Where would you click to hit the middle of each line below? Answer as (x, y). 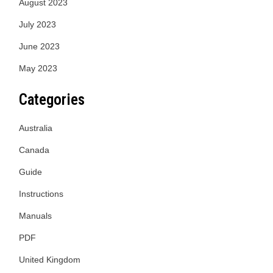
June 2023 (39, 46)
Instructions (41, 194)
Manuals (35, 216)
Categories (52, 100)
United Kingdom (50, 260)
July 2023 (37, 24)
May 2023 (38, 68)
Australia (36, 128)
